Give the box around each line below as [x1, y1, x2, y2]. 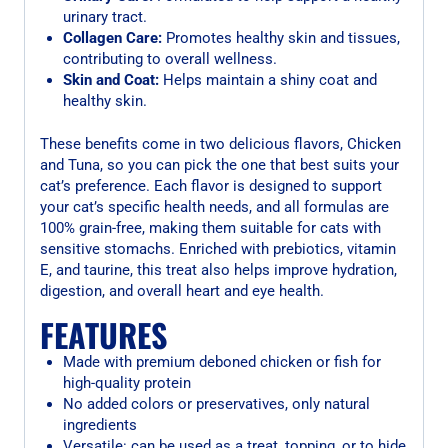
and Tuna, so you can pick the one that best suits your [40, 156, 399, 174]
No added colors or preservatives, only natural [62, 395, 370, 413]
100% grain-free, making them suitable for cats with [40, 219, 381, 237]
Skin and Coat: [62, 70, 159, 89]
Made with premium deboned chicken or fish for [62, 353, 381, 371]
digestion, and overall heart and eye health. [40, 282, 324, 300]
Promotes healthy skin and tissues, [161, 28, 400, 47]
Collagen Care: [62, 28, 162, 47]
